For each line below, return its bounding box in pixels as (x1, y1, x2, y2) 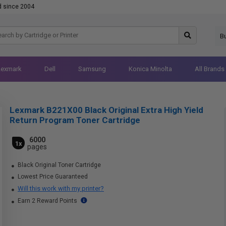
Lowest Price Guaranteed (16, 173, 88, 180)
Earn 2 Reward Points (16, 197, 79, 204)
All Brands (194, 65, 224, 73)
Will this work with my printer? (18, 185, 104, 192)
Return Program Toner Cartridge (10, 115, 140, 125)
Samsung (78, 65, 106, 73)
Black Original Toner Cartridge (16, 161, 101, 168)
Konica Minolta (128, 65, 172, 73)
